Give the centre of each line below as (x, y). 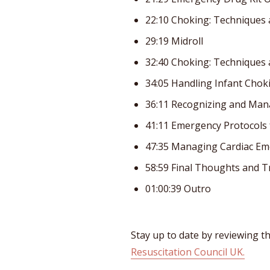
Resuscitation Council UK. (188, 252)
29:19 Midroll (174, 41)
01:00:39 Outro (178, 188)
